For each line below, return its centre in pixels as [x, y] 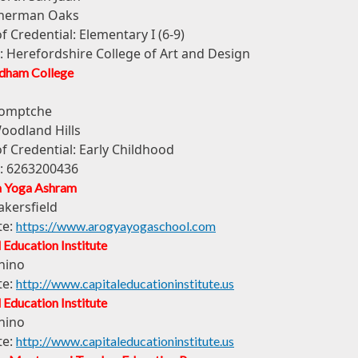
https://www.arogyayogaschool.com [116, 226]
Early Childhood [127, 150]
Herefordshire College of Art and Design [128, 54]
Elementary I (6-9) [132, 35]
